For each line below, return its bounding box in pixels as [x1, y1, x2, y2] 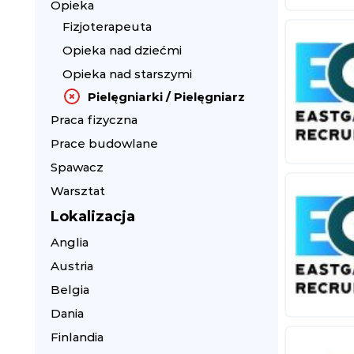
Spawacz [51, 160, 104, 175]
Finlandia [51, 330, 104, 345]
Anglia [51, 235, 88, 250]
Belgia [51, 282, 89, 297]
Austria [51, 258, 93, 273]
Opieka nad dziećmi [62, 43, 182, 58]
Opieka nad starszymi [62, 66, 192, 81]
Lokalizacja [51, 208, 135, 225]
